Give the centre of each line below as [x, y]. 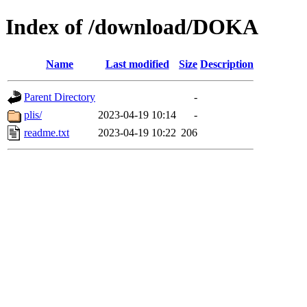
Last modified [137, 64]
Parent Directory [60, 97]
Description [227, 64]
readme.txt [47, 132]
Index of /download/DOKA [132, 27]
